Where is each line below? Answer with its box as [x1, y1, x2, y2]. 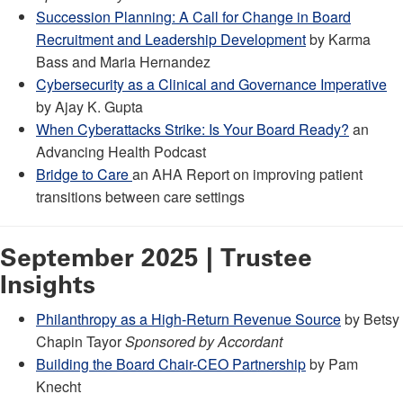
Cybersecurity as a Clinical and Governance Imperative [36, 73, 387, 94]
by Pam [306, 353, 358, 374]
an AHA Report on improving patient [132, 163, 363, 184]
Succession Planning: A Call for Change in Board [36, 5, 351, 27]
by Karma [306, 28, 371, 49]
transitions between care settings [36, 185, 245, 207]
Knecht [36, 375, 81, 397]
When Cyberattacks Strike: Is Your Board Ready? [36, 118, 349, 139]
